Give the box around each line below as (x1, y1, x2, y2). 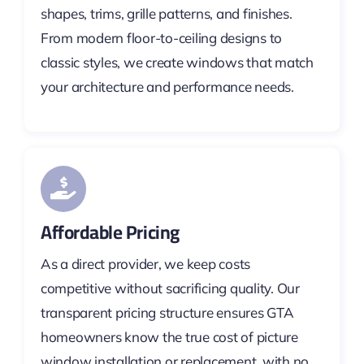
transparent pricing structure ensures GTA (40, 303, 294, 321)
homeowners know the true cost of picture (40, 327, 298, 345)
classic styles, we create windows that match (40, 54, 314, 71)
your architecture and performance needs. (40, 78, 294, 96)
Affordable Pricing (40, 214, 180, 249)
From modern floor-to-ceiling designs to (40, 29, 283, 47)
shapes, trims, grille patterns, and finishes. (40, 5, 292, 23)
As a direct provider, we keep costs (40, 254, 251, 272)
